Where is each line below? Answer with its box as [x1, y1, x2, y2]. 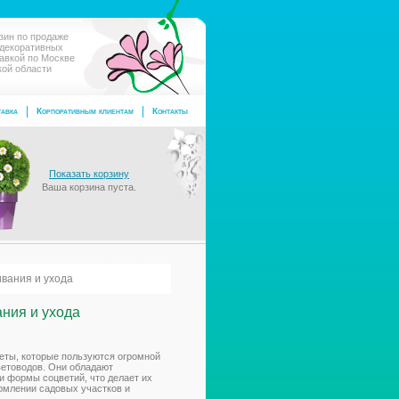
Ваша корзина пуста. [42, 182, 136, 192]
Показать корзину [49, 168, 129, 179]
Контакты [152, 106, 188, 116]
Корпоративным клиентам [37, 106, 134, 116]
